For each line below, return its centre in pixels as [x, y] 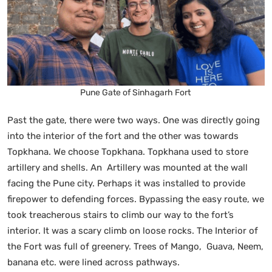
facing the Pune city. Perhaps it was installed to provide [126, 183]
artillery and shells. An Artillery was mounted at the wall [127, 167]
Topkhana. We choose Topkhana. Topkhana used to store [128, 151]
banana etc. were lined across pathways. [95, 262]
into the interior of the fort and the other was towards [123, 136]
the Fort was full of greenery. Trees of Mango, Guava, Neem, [135, 246]
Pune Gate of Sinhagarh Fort [136, 92]
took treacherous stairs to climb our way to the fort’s [121, 215]
